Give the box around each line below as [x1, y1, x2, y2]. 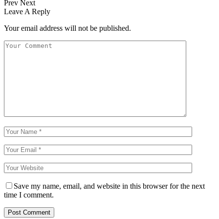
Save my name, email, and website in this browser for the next [14, 181, 205, 190]
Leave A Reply [4, 7, 50, 16]
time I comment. [4, 190, 54, 199]
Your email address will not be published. [4, 23, 131, 32]
